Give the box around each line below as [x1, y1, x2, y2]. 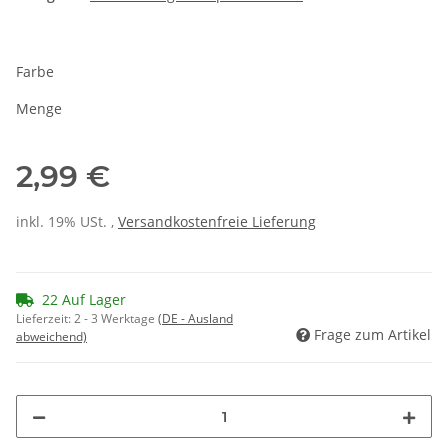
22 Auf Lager [42, 290, 126, 310]
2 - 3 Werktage [74, 310, 158, 328]
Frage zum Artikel [314, 325, 431, 345]
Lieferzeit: [16, 310, 74, 328]
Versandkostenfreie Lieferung [118, 212, 316, 232]
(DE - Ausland [158, 310, 233, 328]
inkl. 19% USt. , [16, 212, 118, 232]
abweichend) [16, 328, 87, 346]
